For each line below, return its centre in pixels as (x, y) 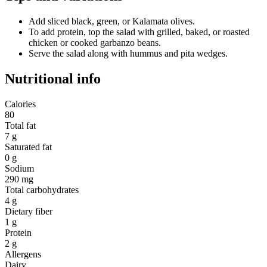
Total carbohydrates (42, 190)
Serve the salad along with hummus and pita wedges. (128, 53)
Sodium (19, 168)
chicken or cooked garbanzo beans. (95, 42)
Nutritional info (53, 78)
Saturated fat (28, 147)
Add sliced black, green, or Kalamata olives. (112, 21)
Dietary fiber (29, 211)
